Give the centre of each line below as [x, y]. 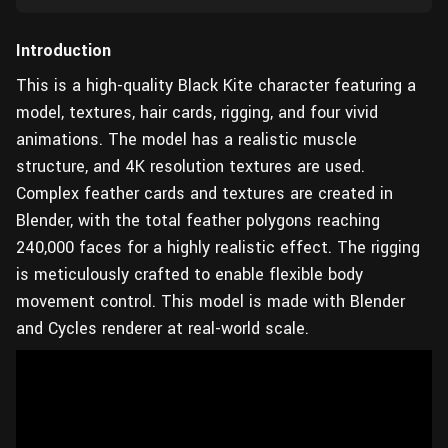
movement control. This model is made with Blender [210, 301]
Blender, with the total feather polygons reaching [198, 220]
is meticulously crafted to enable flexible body [189, 274]
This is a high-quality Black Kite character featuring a [216, 85]
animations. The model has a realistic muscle [186, 139]
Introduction [63, 50]
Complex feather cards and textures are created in [204, 193]
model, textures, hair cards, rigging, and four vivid [197, 112]
